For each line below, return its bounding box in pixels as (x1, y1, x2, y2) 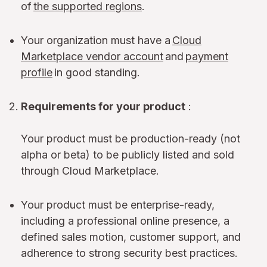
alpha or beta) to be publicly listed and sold (21, 148, 234, 161)
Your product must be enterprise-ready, (21, 198, 215, 211)
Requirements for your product (21, 100, 185, 113)
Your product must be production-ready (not (21, 132, 240, 145)
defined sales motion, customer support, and (21, 230, 241, 243)
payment (185, 49, 228, 63)
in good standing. (52, 66, 140, 79)
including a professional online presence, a (21, 214, 229, 227)
